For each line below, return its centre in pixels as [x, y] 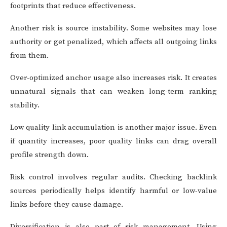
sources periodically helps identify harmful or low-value [113, 191]
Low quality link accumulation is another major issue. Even [113, 127]
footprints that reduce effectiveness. [73, 6]
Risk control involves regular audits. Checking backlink [113, 177]
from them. [29, 55]
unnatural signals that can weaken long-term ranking [113, 91]
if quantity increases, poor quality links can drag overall [113, 141]
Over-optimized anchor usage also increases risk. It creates [113, 78]
